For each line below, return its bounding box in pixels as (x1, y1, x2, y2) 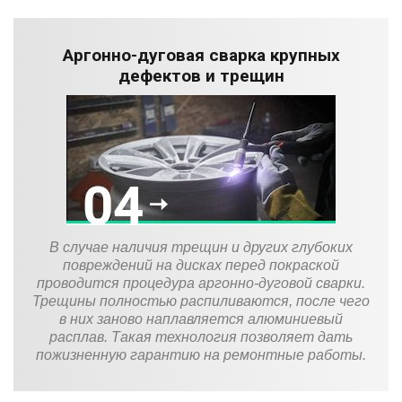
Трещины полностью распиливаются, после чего (32, 293, 370, 309)
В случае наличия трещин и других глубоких (49, 239, 353, 255)
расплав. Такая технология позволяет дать (49, 328, 353, 345)
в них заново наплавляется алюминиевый (59, 310, 343, 327)
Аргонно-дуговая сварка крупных (62, 44, 340, 66)
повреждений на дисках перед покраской (63, 257, 339, 273)
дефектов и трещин (118, 65, 284, 86)
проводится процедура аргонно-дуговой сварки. (37, 275, 365, 291)
